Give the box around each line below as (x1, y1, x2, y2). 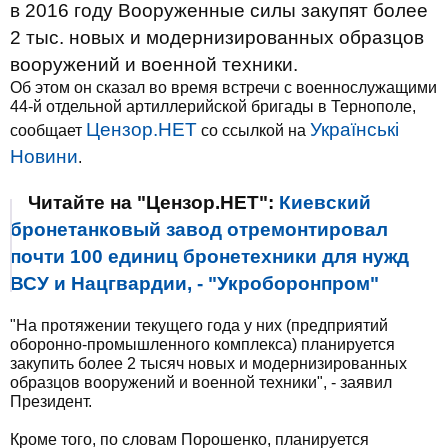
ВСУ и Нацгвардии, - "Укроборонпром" (10, 273, 379, 294)
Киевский (279, 192, 371, 213)
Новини (10, 146, 78, 167)
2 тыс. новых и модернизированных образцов (10, 27, 424, 48)
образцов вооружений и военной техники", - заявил (10, 374, 392, 391)
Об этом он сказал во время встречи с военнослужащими (10, 79, 437, 96)
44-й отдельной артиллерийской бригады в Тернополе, (10, 98, 416, 115)
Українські (310, 119, 399, 140)
